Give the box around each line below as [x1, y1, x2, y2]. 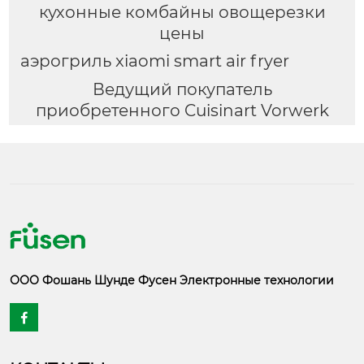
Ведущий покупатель [92, 80, 272, 100]
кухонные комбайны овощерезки [38, 2, 326, 22]
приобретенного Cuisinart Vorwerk [35, 101, 329, 121]
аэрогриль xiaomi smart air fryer [19, 51, 289, 71]
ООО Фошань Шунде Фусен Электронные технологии [10, 273, 334, 288]
